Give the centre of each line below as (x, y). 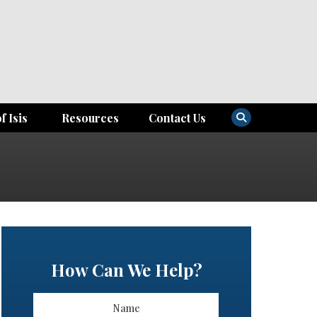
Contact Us (178, 118)
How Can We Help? (126, 270)
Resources (91, 118)
